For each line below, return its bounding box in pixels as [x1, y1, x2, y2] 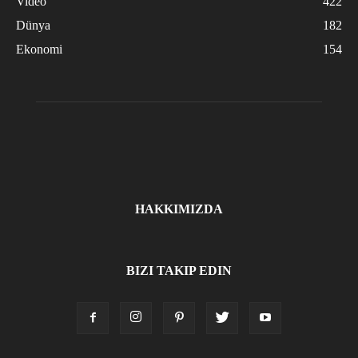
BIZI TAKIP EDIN [126, 263, 232, 277]
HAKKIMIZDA [135, 201, 223, 216]
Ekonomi [16, 42, 62, 56]
